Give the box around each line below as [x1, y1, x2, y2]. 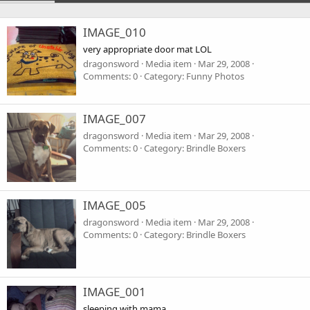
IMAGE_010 [83, 24, 146, 41]
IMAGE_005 [83, 197, 146, 214]
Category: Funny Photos [144, 69, 244, 82]
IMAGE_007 [83, 111, 146, 127]
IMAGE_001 [83, 284, 146, 300]
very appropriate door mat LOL [83, 42, 212, 55]
